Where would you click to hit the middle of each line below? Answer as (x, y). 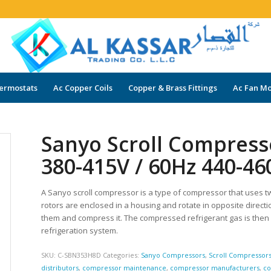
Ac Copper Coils (83, 88)
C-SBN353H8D (80, 255)
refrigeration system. (80, 230)
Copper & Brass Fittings (172, 88)
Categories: (122, 255)
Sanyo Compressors (173, 255)
